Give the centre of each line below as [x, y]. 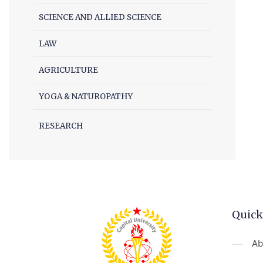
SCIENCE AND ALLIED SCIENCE [100, 17]
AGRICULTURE [68, 70]
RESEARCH [61, 126]
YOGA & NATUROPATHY [86, 97]
